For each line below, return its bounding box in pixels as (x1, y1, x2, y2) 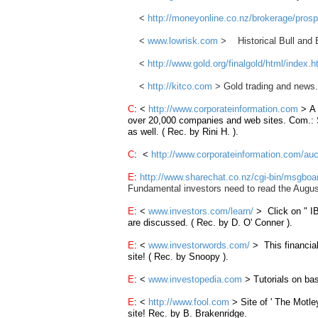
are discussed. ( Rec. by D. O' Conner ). (128, 217, 295, 228)
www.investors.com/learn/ (148, 206, 253, 216)
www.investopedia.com (148, 274, 242, 285)
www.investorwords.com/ (148, 240, 250, 251)
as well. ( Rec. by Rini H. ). (128, 126, 238, 137)
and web (226, 115, 261, 126)
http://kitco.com (148, 81, 212, 92)
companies (179, 115, 226, 126)
